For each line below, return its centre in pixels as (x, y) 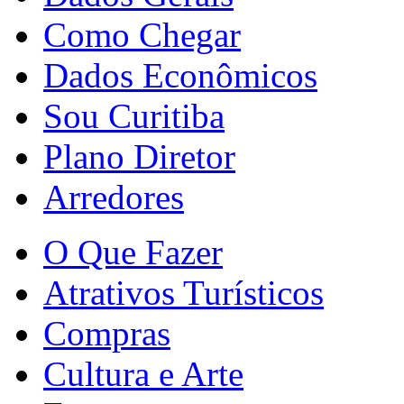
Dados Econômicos (180, 75)
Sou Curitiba (134, 115)
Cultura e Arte (143, 373)
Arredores (114, 197)
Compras (107, 333)
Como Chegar (142, 34)
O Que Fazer (133, 252)
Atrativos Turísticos (184, 292)
